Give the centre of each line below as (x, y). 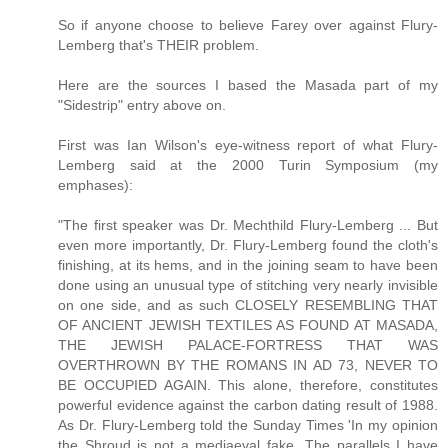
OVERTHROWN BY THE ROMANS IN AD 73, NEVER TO (248, 364)
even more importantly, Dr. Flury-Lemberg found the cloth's (248, 244)
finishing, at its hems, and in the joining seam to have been (248, 264)
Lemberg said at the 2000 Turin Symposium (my (248, 164)
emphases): (95, 184)
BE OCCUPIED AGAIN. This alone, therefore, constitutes (248, 384)
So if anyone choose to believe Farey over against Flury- (248, 24)
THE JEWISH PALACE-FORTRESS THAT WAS (248, 344)
